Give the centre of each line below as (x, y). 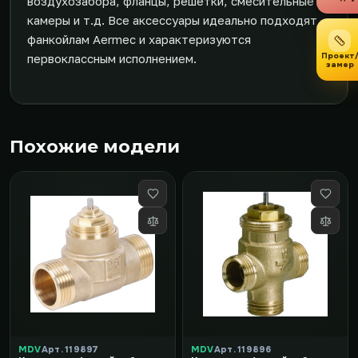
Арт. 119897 (70, 349)
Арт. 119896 (243, 349)
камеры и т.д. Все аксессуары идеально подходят (172, 20)
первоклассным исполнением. (112, 58)
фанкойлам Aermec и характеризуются (139, 39)
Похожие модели (95, 147)
